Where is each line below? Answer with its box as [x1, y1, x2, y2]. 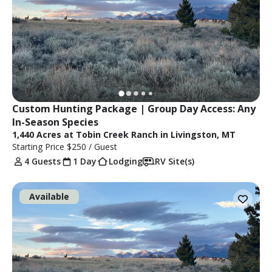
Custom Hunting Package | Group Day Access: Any [12, 101, 256, 115]
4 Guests [24, 155, 61, 167]
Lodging [109, 155, 143, 167]
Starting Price [12, 140, 67, 152]
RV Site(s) [155, 155, 194, 167]
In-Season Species [12, 115, 98, 129]
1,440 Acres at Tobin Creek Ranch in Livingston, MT [12, 128, 236, 140]
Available [29, 190, 69, 202]
